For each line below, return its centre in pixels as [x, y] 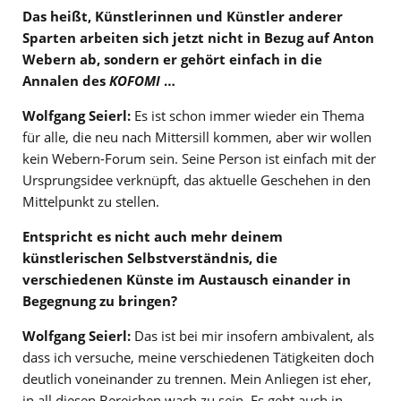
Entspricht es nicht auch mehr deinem [153, 237]
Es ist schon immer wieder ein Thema [247, 116]
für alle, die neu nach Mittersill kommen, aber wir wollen [197, 137]
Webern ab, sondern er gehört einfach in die [172, 60]
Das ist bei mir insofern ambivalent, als [252, 336]
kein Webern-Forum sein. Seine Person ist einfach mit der [199, 159]
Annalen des [66, 81]
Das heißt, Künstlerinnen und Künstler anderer [183, 17]
